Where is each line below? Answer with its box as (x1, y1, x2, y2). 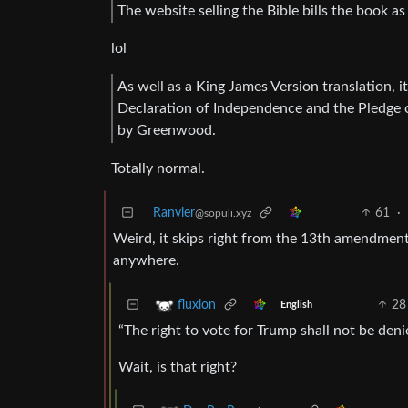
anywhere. (113, 252, 179, 268)
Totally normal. (111, 160, 205, 176)
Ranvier (153, 206, 195, 219)
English (280, 301, 312, 311)
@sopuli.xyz (195, 207, 251, 219)
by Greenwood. (117, 123, 216, 138)
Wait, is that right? (118, 359, 237, 374)
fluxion (178, 298, 216, 311)
